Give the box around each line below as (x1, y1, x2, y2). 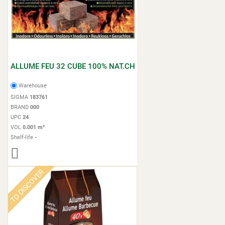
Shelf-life (11, 134, 35, 141)
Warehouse (19, 82, 47, 89)
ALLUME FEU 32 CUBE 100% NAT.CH (11, 61, 135, 71)
